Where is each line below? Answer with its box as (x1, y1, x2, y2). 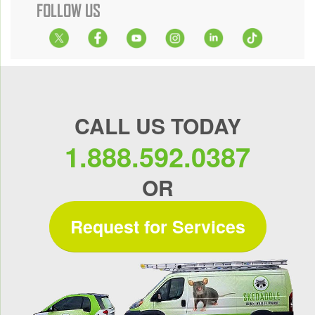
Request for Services (70, 214, 245, 240)
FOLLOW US (37, 1, 101, 21)
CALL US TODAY (74, 110, 241, 141)
